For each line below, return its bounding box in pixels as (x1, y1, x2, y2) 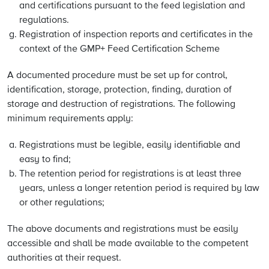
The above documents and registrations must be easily (7, 225, 238, 234)
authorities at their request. (7, 253, 121, 263)
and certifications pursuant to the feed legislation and (19, 1, 245, 11)
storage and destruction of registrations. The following (7, 100, 235, 109)
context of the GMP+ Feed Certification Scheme (19, 44, 220, 54)
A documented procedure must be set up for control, (7, 71, 228, 80)
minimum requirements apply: (7, 114, 133, 124)
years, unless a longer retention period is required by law (19, 184, 259, 193)
